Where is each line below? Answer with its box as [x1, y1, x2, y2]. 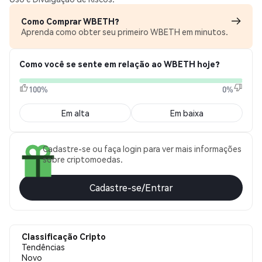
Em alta [61, 108, 89, 118]
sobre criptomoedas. [43, 154, 123, 164]
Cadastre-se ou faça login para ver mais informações [43, 143, 242, 154]
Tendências [22, 242, 65, 252]
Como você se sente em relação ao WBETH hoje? [19, 58, 220, 69]
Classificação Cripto [22, 231, 106, 242]
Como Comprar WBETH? [21, 16, 119, 26]
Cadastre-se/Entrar [89, 181, 173, 194]
